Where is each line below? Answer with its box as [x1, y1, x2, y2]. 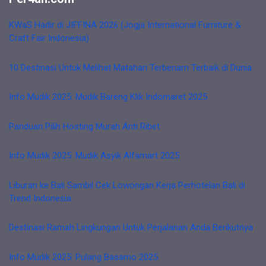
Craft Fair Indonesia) [9, 33, 89, 43]
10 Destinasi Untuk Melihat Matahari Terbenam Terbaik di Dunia [9, 62, 252, 73]
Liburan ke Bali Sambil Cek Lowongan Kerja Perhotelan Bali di [9, 179, 245, 191]
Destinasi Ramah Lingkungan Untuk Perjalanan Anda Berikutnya [9, 222, 253, 233]
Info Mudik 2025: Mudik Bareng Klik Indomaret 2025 [9, 91, 207, 102]
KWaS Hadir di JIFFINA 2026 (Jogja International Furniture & [9, 20, 241, 30]
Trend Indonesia [9, 192, 71, 204]
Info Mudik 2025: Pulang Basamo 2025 [9, 251, 158, 262]
